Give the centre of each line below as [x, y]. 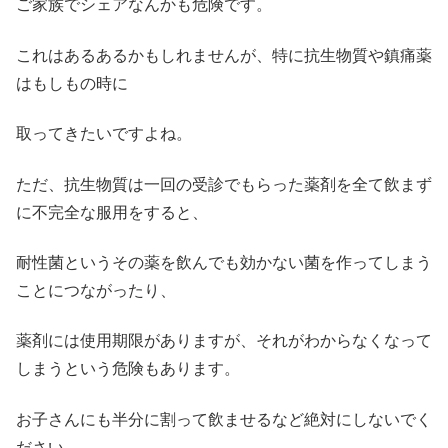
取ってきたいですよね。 [104, 134]
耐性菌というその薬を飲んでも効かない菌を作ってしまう [224, 262]
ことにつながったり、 [96, 290]
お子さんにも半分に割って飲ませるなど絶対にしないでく [224, 419]
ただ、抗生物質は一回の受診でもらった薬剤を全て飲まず [224, 184]
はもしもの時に [72, 83]
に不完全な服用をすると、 [112, 212]
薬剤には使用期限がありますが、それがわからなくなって [224, 341]
